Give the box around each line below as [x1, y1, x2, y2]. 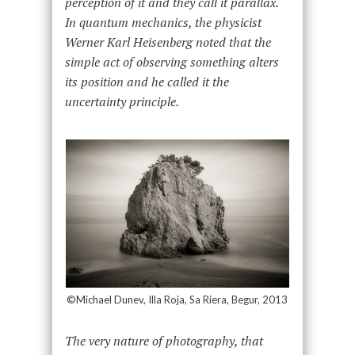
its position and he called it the [64, 72, 229, 90]
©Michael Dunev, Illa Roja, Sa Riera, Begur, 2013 [67, 293, 288, 307]
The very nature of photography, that [64, 332, 263, 350]
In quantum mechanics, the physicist [64, 13, 261, 31]
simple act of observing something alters [64, 52, 279, 71]
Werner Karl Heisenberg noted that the [64, 32, 271, 51]
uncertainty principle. [64, 92, 179, 110]
